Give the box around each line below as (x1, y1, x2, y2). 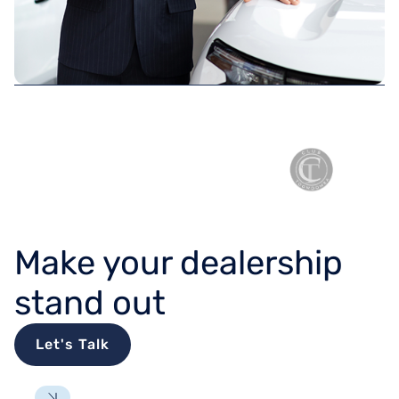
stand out (14, 281, 166, 323)
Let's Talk (36, 335, 110, 353)
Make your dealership (14, 241, 343, 283)
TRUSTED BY (163, 112, 236, 127)
